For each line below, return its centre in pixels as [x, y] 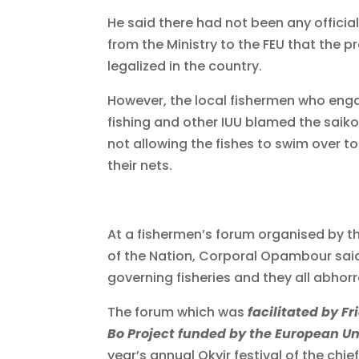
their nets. [140, 166]
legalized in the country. [185, 67]
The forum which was [178, 313]
